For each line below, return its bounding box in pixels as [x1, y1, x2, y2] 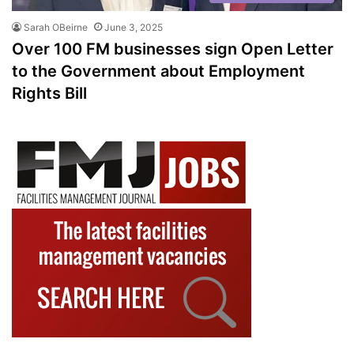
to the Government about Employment [12, 61, 305, 81]
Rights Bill [12, 83, 87, 103]
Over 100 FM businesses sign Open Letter [12, 39, 333, 58]
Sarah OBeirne [24, 21, 88, 33]
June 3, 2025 [104, 21, 163, 33]
